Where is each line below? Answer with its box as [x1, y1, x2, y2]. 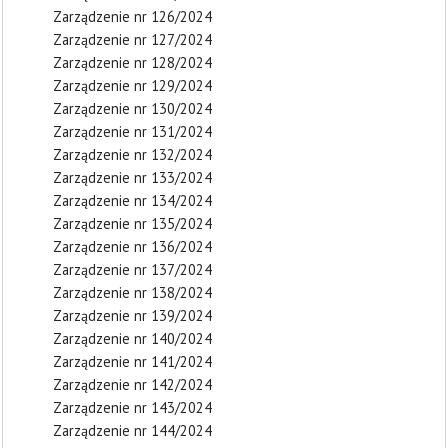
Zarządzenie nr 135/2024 [53, 214, 212, 233]
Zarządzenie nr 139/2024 [53, 306, 212, 325]
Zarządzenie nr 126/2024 [53, 7, 212, 26]
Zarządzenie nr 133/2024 [53, 168, 212, 187]
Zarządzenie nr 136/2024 [53, 237, 212, 256]
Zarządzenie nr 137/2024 [53, 260, 212, 279]
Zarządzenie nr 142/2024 [53, 375, 212, 394]
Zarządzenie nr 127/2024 [53, 30, 212, 49]
